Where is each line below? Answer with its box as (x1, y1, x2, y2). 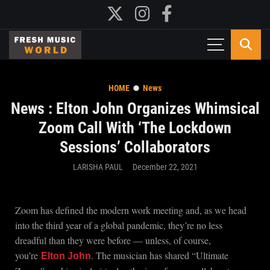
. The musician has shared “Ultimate (91, 249, 228, 262)
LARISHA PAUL (72, 162, 123, 172)
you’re (15, 249, 41, 262)
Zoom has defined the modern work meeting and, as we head (15, 204, 246, 216)
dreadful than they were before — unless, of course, (15, 234, 211, 246)
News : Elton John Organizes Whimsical (10, 99, 260, 118)
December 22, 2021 (132, 162, 198, 172)
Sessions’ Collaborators (60, 138, 210, 156)
